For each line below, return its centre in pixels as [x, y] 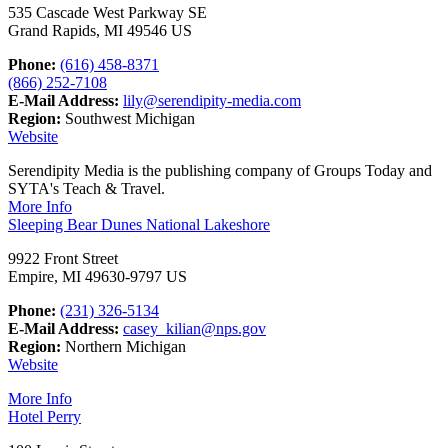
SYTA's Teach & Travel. [86, 188]
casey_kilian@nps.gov [194, 328]
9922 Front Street [63, 258]
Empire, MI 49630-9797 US [97, 276]
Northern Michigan [123, 346]
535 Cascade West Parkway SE [107, 12]
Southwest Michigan [128, 118]
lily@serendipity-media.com [212, 100]
